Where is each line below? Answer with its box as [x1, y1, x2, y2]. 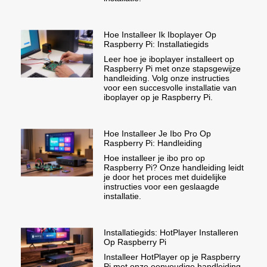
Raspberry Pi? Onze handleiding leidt [103, 163, 244, 173]
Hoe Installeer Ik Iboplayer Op [103, 30, 216, 40]
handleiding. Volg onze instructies [103, 73, 229, 83]
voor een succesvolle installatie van [103, 83, 237, 93]
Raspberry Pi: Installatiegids [103, 39, 209, 49]
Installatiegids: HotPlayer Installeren [103, 228, 238, 238]
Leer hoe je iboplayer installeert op [103, 54, 234, 64]
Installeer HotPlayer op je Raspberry [103, 252, 240, 262]
